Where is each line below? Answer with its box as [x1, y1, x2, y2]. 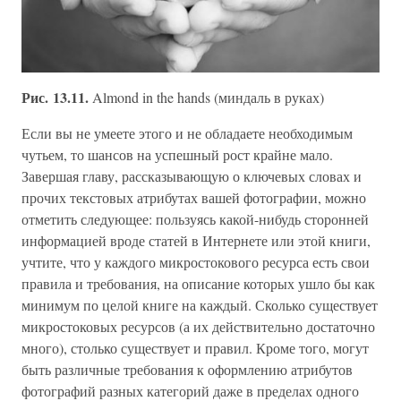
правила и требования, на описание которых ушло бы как [21, 273, 375, 293]
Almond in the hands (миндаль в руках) [92, 87, 324, 107]
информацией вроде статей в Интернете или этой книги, [21, 230, 371, 250]
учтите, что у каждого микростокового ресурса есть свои [21, 252, 370, 271]
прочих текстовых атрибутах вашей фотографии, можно [21, 187, 366, 207]
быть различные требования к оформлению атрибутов [21, 359, 353, 379]
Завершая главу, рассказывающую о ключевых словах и [21, 166, 362, 185]
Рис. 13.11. [21, 86, 92, 107]
